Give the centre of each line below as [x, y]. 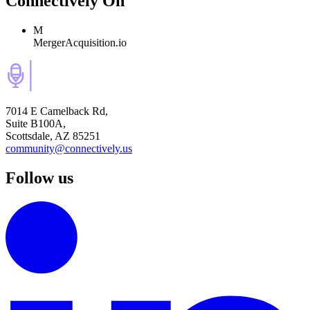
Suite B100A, [36, 124]
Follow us [39, 177]
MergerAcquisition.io [80, 43]
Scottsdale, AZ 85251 [53, 136]
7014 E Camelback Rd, [57, 111]
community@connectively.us [69, 149]
